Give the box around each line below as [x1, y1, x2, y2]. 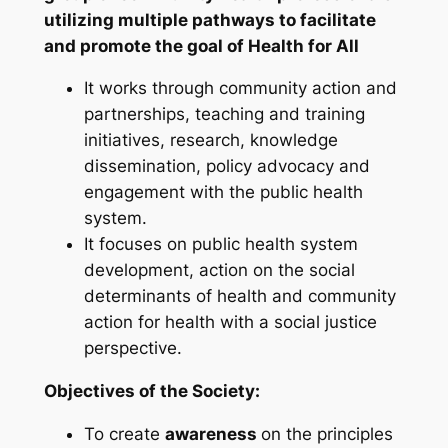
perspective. [83, 338, 182, 359]
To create [83, 424, 165, 445]
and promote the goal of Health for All [43, 35, 359, 56]
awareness [164, 424, 261, 445]
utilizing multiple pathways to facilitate [43, 9, 376, 30]
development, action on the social [83, 260, 355, 281]
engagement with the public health [83, 182, 363, 203]
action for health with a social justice [83, 312, 377, 333]
